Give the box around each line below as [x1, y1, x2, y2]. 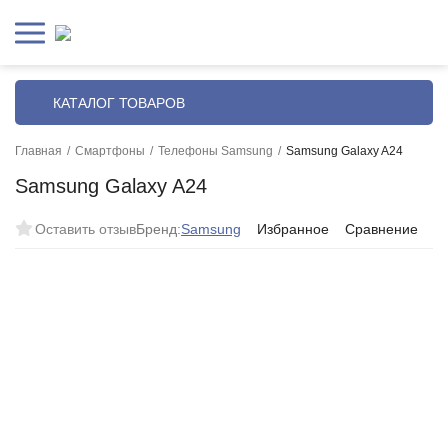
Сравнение [345, 221, 418, 237]
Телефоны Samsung [158, 144, 273, 158]
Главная [15, 144, 62, 158]
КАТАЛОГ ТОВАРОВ [53, 94, 185, 111]
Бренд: [136, 221, 181, 237]
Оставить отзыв [35, 221, 136, 237]
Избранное [257, 221, 329, 237]
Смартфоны [75, 144, 145, 158]
